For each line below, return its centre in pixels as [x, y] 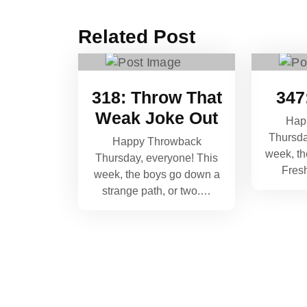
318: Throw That [157, 97]
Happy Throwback [157, 141]
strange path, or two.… [157, 191]
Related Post [137, 37]
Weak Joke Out [157, 118]
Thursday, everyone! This [157, 158]
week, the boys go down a [157, 174]
